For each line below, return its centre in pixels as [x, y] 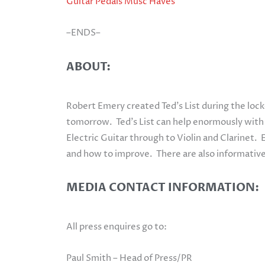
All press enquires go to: [117, 227]
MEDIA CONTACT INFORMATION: [163, 187]
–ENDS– [83, 33]
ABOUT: [88, 67]
